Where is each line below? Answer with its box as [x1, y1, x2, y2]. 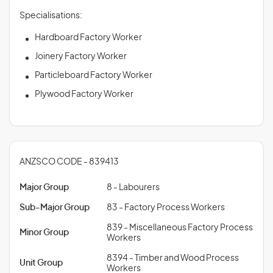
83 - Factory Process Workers [107, 204, 225, 212]
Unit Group [19, 259, 63, 268]
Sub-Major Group [19, 204, 90, 212]
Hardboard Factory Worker [35, 34, 142, 42]
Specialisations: [19, 12, 82, 20]
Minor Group [19, 229, 69, 237]
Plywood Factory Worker [35, 90, 133, 99]
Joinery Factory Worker [35, 52, 127, 61]
